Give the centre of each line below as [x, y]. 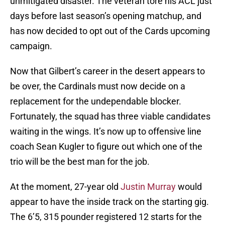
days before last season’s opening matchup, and [106, 16]
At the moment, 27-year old [65, 187]
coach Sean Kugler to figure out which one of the [106, 147]
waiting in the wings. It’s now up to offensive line [106, 132]
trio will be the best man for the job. [80, 162]
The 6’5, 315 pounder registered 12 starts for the [106, 217]
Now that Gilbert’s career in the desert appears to [107, 71]
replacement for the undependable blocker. [96, 101]
